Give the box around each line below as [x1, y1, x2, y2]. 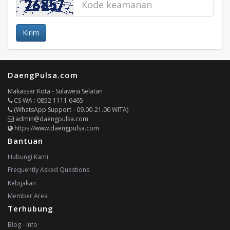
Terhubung [8, 203, 53, 214]
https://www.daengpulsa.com [13, 124, 99, 132]
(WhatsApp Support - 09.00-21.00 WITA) [12, 105, 128, 114]
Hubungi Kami [8, 152, 48, 162]
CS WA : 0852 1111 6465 [12, 96, 83, 105]
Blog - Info [8, 220, 37, 229]
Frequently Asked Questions [8, 165, 89, 175]
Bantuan [8, 136, 43, 146]
